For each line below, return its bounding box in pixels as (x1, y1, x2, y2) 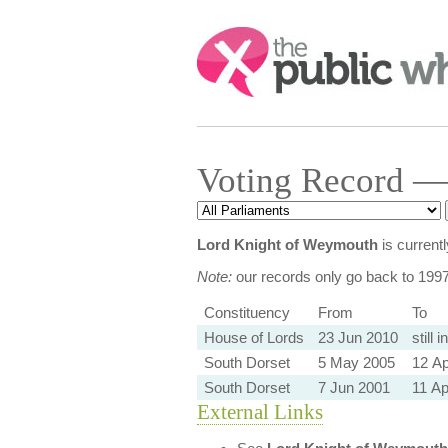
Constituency (203, 304, 290, 321)
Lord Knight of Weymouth (196, 236, 378, 253)
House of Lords (203, 329, 304, 346)
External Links (196, 400, 323, 424)
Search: (196, 28, 252, 45)
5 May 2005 (317, 354, 395, 371)
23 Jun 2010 (317, 329, 398, 346)
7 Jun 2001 (317, 379, 390, 396)
